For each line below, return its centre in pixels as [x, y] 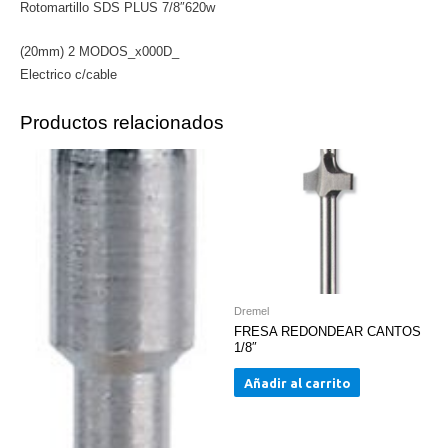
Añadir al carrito [297, 382]
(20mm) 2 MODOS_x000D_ [99, 51]
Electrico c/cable [68, 74]
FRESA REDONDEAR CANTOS [327, 331]
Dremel [251, 311]
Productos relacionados [122, 123]
